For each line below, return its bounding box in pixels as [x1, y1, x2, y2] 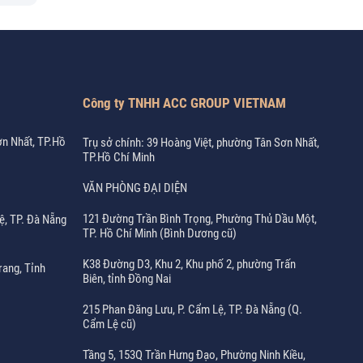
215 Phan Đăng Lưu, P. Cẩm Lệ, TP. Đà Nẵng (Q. [83, 302, 303, 317]
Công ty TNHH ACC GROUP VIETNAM [83, 95, 287, 111]
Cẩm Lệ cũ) [83, 317, 137, 331]
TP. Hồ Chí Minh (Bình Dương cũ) [83, 226, 237, 241]
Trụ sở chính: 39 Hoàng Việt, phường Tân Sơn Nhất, [83, 135, 320, 150]
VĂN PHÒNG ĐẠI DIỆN [83, 181, 188, 195]
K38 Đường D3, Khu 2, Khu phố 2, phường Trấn [83, 257, 297, 271]
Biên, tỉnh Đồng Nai [83, 271, 172, 286]
